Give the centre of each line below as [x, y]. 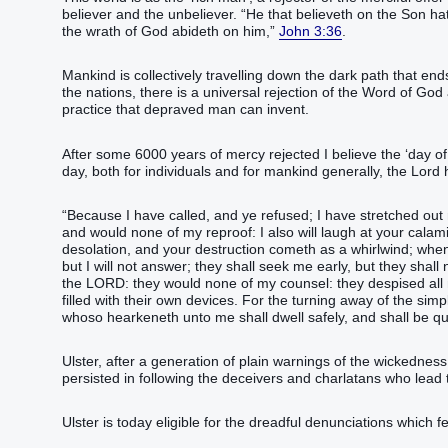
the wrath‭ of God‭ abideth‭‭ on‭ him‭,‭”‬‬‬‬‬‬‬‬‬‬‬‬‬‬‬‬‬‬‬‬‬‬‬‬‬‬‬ [170, 31]
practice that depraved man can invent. [185, 109]
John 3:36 [310, 31]
